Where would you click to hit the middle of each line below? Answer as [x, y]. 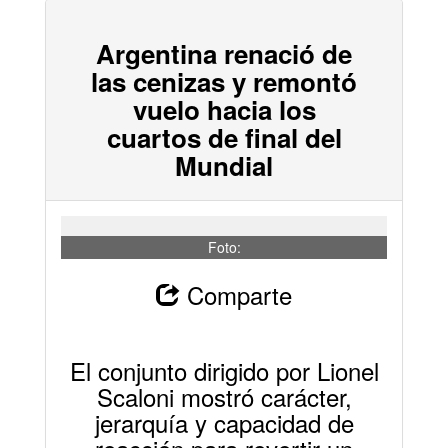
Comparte [236, 294]
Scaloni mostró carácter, [224, 396]
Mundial [224, 165]
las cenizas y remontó [224, 81]
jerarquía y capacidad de [224, 422]
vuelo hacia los [224, 109]
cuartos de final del [224, 137]
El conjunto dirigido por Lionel [224, 370]
